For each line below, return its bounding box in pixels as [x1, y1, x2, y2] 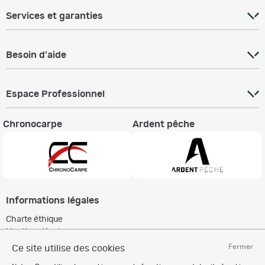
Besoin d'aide [6, 50, 66, 60]
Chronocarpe [3, 119, 62, 130]
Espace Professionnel [6, 89, 105, 99]
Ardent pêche [132, 119, 195, 130]
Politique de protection [6, 253, 91, 261]
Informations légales [6, 196, 99, 206]
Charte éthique [6, 215, 63, 224]
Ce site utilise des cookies [12, 244, 125, 253]
